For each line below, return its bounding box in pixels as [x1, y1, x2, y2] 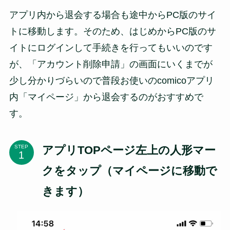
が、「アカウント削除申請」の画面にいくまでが [9, 59, 213, 69]
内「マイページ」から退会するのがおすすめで [9, 91, 203, 102]
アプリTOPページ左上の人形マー [42, 143, 216, 157]
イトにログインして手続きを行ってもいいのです [9, 42, 213, 53]
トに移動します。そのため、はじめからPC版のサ [9, 26, 216, 36]
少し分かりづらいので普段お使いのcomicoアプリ [9, 75, 214, 86]
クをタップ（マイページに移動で [42, 164, 217, 177]
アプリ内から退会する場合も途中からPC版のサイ [9, 9, 216, 20]
